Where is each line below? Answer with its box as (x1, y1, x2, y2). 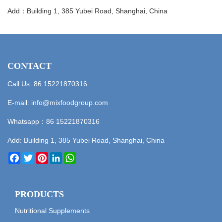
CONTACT (7, 61, 52, 71)
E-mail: (7, 99, 31, 107)
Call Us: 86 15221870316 (7, 80, 87, 88)
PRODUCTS (15, 189, 64, 200)
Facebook (20, 152, 52, 161)
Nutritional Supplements (15, 207, 90, 215)
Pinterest (48, 152, 76, 161)
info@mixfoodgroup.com (31, 99, 108, 107)
